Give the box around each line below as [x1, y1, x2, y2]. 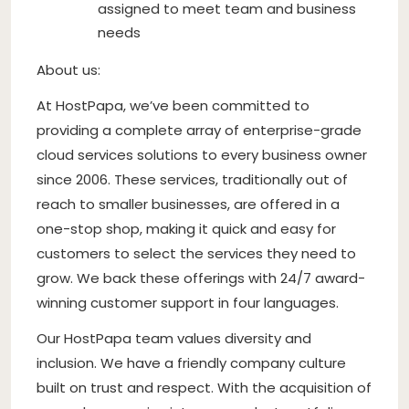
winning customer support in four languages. [37, 292, 339, 312]
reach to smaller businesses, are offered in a [37, 194, 340, 214]
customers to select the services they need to [37, 243, 356, 263]
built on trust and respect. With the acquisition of [37, 377, 372, 397]
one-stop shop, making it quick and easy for [37, 218, 336, 238]
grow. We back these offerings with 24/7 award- [37, 267, 365, 288]
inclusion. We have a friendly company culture [37, 352, 346, 372]
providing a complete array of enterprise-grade [37, 120, 362, 140]
